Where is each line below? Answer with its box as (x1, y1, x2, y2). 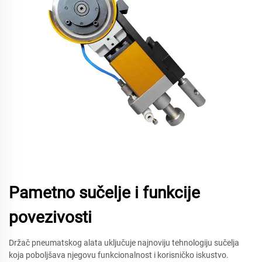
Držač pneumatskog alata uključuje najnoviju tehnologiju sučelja (9, 238, 239, 247)
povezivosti (9, 208, 92, 227)
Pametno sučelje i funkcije (9, 183, 200, 202)
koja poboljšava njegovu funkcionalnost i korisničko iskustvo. (9, 250, 229, 260)
